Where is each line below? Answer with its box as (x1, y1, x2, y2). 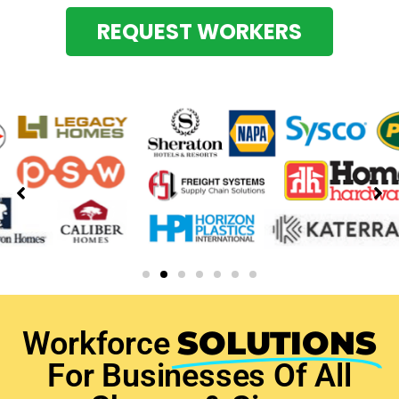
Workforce (22, 325, 170, 362)
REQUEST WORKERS (97, 16, 302, 46)
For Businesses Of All (47, 357, 352, 395)
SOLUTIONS (177, 323, 377, 362)
